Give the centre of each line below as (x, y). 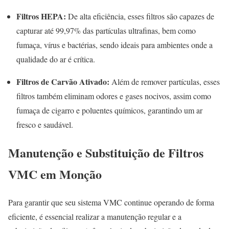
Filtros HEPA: (41, 16)
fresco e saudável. (45, 125)
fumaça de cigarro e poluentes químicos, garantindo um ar (109, 110)
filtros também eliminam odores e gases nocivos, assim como (114, 96)
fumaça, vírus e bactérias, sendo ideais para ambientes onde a (114, 45)
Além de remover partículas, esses (165, 82)
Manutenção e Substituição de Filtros (106, 153)
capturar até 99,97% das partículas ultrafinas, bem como (106, 31)
